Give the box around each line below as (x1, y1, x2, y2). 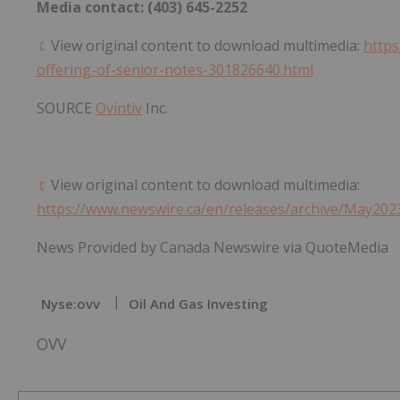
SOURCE (37, 97, 96, 118)
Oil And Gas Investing (129, 294, 268, 312)
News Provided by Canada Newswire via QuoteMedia (37, 237, 388, 257)
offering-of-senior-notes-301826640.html (37, 59, 313, 79)
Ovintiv (96, 97, 142, 118)
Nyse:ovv (41, 294, 100, 312)
